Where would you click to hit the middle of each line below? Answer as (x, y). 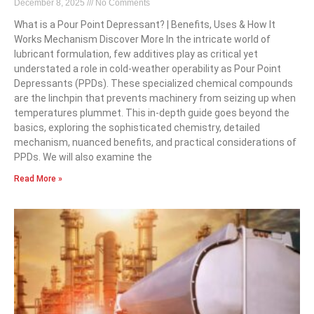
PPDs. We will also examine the (83, 157)
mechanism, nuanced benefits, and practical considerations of (155, 143)
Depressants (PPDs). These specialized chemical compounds (153, 84)
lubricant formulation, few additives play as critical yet (136, 54)
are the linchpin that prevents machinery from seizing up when (155, 98)
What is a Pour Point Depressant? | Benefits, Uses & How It (145, 25)
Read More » (38, 179)
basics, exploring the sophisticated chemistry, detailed (137, 128)
